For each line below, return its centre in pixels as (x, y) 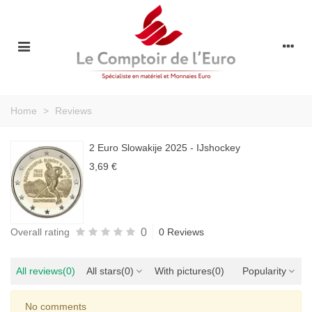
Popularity (264, 271)
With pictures (183, 271)
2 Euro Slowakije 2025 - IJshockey (165, 148)
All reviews (39, 271)
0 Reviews (181, 232)
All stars (104, 271)
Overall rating (40, 232)
